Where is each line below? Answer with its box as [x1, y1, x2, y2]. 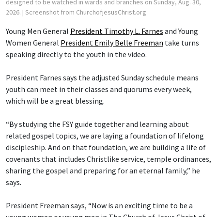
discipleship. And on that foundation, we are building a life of [6, 142, 206, 153]
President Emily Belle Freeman [61, 38, 163, 48]
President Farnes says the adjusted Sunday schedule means [6, 73, 199, 83]
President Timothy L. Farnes [70, 26, 163, 36]
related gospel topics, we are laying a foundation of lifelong [6, 131, 204, 141]
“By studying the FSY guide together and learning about [6, 119, 189, 129]
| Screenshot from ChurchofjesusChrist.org [22, 8, 146, 17]
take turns [163, 38, 199, 48]
